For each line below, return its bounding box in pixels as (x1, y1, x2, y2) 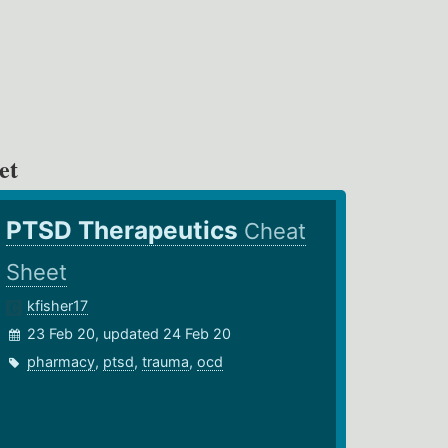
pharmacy (27, 353, 96, 371)
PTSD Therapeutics (6, 215, 245, 246)
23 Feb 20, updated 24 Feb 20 (27, 325, 232, 343)
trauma (142, 353, 190, 371)
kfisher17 (27, 297, 89, 315)
